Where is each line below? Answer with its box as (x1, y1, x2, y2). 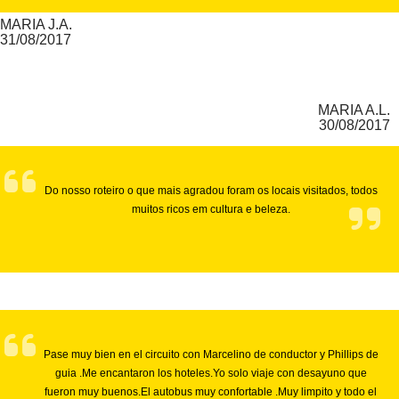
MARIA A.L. (318, 102, 390, 118)
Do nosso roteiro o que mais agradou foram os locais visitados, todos (44, 184, 378, 198)
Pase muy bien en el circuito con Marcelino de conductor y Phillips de (43, 348, 379, 362)
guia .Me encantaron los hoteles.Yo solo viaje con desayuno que (54, 367, 367, 380)
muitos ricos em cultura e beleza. (131, 203, 290, 216)
